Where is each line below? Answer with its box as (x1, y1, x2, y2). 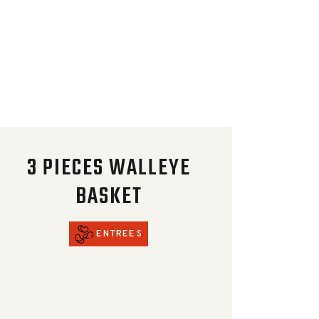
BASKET (75, 179, 142, 214)
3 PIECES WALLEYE (26, 150, 191, 186)
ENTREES (96, 229, 142, 241)
